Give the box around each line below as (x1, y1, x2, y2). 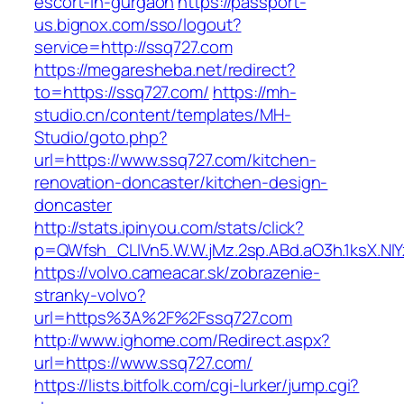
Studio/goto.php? (34, 125, 168, 150)
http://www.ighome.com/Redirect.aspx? (34, 328, 331, 353)
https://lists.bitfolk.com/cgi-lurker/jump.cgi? (34, 373, 360, 398)
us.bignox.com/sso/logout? (34, 13, 242, 37)
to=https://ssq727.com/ (34, 80, 209, 105)
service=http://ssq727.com (34, 35, 233, 60)
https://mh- (212, 80, 297, 105)
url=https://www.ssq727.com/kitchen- (34, 148, 317, 172)
